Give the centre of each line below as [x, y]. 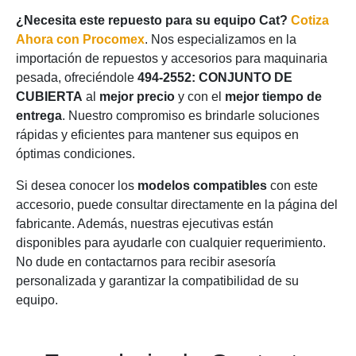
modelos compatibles [202, 186]
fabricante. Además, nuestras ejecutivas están [145, 224]
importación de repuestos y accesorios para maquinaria [172, 58]
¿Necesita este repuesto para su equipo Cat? [152, 20]
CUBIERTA [49, 97]
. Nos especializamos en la [221, 39]
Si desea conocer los [77, 186]
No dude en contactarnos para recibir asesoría [146, 262]
